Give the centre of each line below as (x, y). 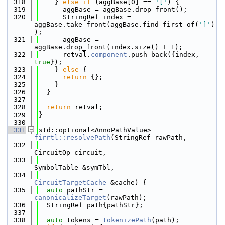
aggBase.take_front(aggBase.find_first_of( (117, 24)
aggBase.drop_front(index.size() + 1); (108, 47)
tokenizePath (127, 220)
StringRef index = (85, 17)
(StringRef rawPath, (149, 137)
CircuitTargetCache (70, 183)
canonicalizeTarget (70, 198)
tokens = (83, 220)
